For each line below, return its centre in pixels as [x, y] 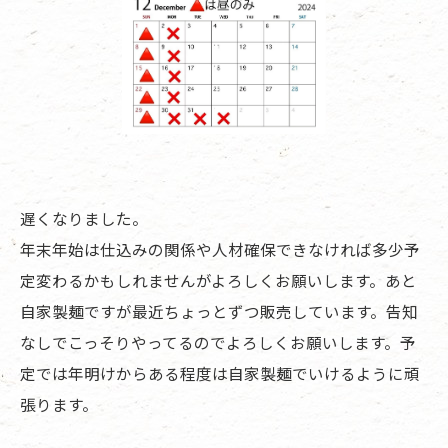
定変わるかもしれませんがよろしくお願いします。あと [218, 280]
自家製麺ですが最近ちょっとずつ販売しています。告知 [219, 311]
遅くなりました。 [84, 218]
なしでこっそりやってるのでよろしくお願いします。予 [218, 342]
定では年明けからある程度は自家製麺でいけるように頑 [220, 373]
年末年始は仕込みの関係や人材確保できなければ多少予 [220, 249]
